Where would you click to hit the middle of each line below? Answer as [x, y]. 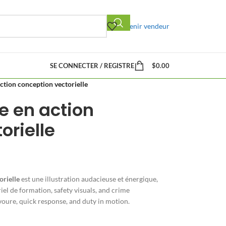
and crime [114, 190]
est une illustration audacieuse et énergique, [89, 179]
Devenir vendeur [143, 26]
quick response [42, 201]
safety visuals [74, 190]
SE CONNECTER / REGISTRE [92, 65]
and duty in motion [98, 201]
